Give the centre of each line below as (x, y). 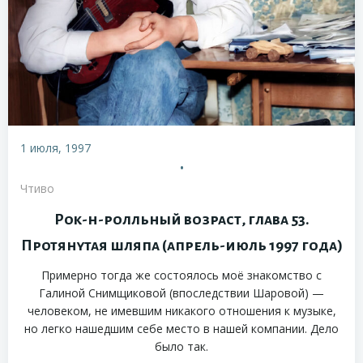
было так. (181, 347)
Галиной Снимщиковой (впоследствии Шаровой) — (181, 293)
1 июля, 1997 (56, 148)
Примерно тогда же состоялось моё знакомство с (181, 275)
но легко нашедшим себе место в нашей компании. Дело (181, 329)
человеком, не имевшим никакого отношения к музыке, (181, 311)
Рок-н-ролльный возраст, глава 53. (181, 220)
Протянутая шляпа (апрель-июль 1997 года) (181, 246)
